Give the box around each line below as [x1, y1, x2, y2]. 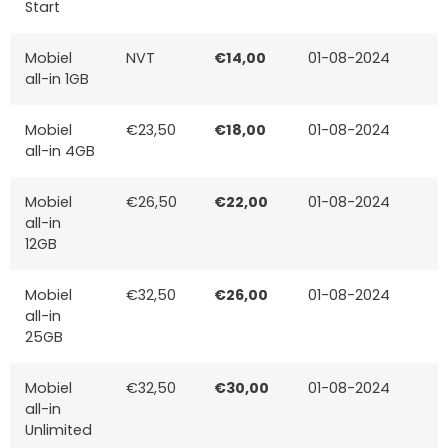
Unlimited [25, 419, 92, 440]
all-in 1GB [25, 68, 89, 89]
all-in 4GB [25, 140, 95, 161]
